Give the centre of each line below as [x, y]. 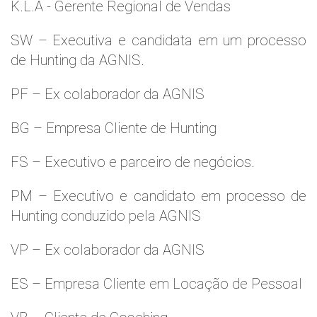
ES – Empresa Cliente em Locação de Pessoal [156, 284]
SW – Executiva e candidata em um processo [158, 40]
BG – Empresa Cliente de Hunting [114, 128]
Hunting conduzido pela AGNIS [106, 216]
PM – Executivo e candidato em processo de [158, 196]
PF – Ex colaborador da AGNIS [108, 94]
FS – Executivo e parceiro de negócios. [133, 162]
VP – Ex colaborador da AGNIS [108, 250]
